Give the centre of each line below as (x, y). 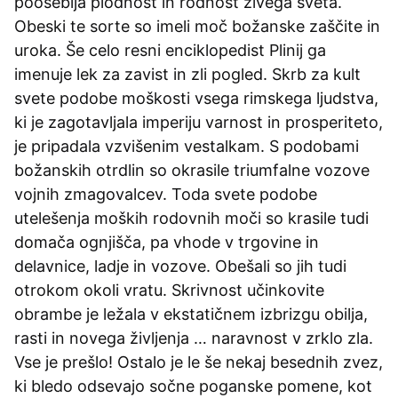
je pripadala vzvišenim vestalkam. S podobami (187, 147)
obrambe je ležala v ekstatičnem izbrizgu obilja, (191, 314)
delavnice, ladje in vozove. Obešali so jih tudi (180, 267)
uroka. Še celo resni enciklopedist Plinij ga (170, 51)
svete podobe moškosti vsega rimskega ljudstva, (196, 99)
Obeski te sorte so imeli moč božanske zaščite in (197, 27)
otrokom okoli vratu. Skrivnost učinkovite (169, 291)
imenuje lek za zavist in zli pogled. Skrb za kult (187, 75)
